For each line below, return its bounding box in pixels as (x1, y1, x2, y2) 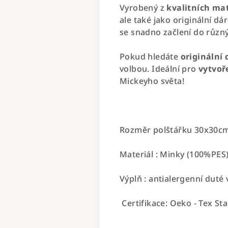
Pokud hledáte (120, 51, 181, 62)
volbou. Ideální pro (120, 63, 198, 74)
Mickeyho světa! (120, 75, 185, 87)
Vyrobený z (120, 2, 167, 13)
